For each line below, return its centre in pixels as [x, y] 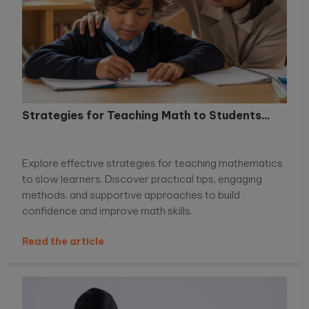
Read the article [63, 242]
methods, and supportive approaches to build [131, 195]
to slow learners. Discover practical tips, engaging [142, 179]
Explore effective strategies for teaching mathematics [152, 163]
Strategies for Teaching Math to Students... [146, 116]
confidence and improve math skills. [107, 211]
